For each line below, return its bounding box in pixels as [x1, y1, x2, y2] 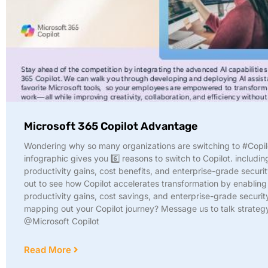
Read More [24, 244, 74, 256]
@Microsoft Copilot [24, 216, 99, 227]
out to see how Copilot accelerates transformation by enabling [24, 178, 267, 189]
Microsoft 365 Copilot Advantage [24, 120, 198, 133]
